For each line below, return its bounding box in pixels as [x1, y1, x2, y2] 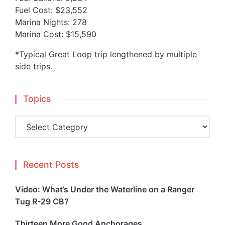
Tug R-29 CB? [15, 196, 69, 207]
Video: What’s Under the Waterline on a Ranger [15, 184, 194, 195]
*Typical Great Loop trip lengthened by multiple [15, 49, 197, 60]
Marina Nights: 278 [15, 17, 87, 28]
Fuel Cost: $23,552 [15, 5, 87, 16]
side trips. [15, 61, 52, 72]
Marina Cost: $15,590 [15, 29, 96, 40]
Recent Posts [23, 159, 79, 170]
